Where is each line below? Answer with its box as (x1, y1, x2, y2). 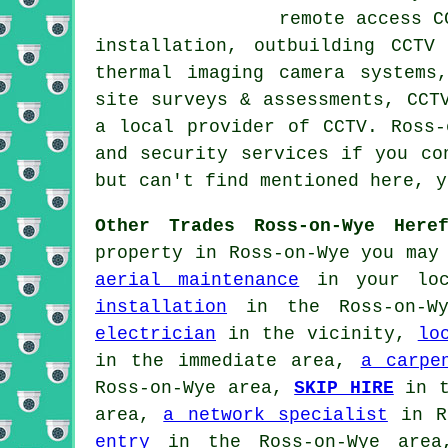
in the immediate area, (95, 350, 361, 371)
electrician (95, 323, 216, 344)
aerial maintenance (95, 269, 300, 290)
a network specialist (163, 404, 388, 425)
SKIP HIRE (294, 377, 394, 398)
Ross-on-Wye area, (95, 377, 295, 398)
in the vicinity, (216, 323, 418, 344)
